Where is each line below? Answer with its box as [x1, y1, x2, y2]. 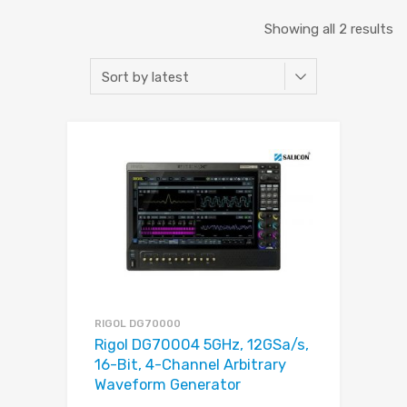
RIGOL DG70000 [94, 317, 181, 331]
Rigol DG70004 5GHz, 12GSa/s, [94, 336, 309, 354]
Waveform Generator [94, 376, 241, 394]
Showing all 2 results [264, 21, 393, 38]
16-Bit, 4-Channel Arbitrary [94, 356, 286, 374]
